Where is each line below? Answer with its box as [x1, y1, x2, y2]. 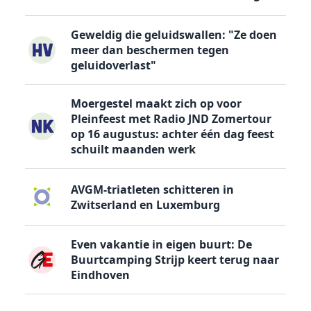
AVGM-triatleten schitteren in [70, 181, 234, 197]
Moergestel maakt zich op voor [70, 95, 242, 111]
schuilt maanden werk [70, 141, 196, 157]
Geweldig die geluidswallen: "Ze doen [70, 26, 277, 42]
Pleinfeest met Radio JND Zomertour [70, 110, 271, 126]
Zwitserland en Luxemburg [70, 196, 220, 212]
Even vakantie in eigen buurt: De [70, 237, 252, 253]
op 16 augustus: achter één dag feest [70, 126, 274, 142]
